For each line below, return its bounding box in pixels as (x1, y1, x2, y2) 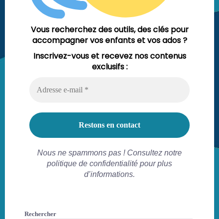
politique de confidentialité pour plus (47, 159, 172, 168)
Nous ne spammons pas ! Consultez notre (37, 149, 182, 157)
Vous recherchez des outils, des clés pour (30, 24, 189, 36)
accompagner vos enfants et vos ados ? (32, 35, 187, 46)
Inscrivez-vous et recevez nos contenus (33, 50, 186, 62)
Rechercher (24, 210, 56, 218)
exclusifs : (91, 61, 128, 73)
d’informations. (84, 170, 135, 179)
